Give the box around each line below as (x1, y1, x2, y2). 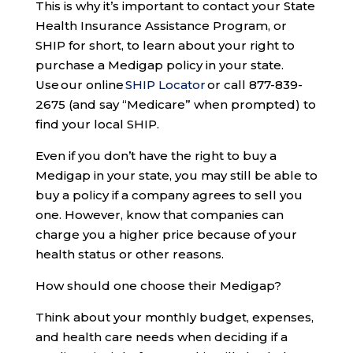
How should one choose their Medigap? (35, 278, 281, 294)
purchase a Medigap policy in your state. (35, 58, 284, 73)
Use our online (35, 77, 125, 93)
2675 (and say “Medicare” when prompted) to (35, 97, 316, 113)
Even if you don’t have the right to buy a (35, 148, 277, 164)
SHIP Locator (124, 77, 206, 93)
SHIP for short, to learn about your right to (35, 38, 295, 54)
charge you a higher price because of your (35, 227, 297, 243)
